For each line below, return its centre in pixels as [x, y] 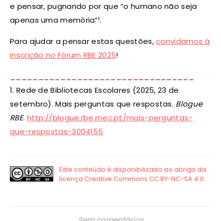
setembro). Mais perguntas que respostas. [93, 104]
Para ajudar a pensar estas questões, [83, 41]
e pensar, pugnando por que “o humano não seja [104, 6]
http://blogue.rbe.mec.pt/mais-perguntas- [110, 118]
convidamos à [183, 41]
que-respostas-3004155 [57, 132]
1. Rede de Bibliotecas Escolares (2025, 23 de [94, 90]
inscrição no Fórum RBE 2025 [63, 55]
